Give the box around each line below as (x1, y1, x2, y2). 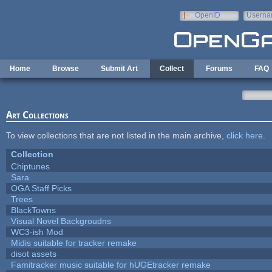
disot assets (10, 248, 56, 259)
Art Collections (5, 109, 69, 121)
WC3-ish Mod (10, 226, 63, 237)
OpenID (194, 11, 220, 19)
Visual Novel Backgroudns (10, 216, 111, 226)
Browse (52, 64, 79, 73)
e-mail (246, 19, 267, 28)
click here (226, 130, 263, 140)
